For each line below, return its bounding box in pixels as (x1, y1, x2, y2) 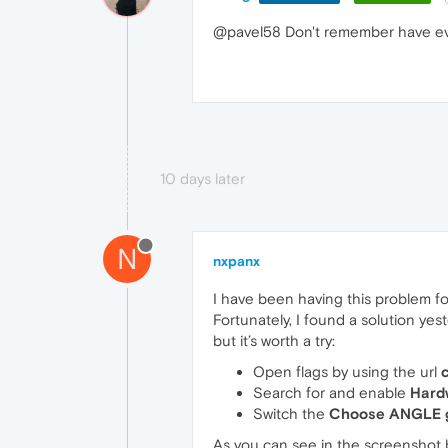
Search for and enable (253, 384, 410, 402)
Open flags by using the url (253, 363, 441, 381)
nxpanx (213, 253, 260, 270)
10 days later (160, 170, 245, 188)
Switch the (253, 405, 329, 423)
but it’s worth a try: (213, 332, 335, 350)
